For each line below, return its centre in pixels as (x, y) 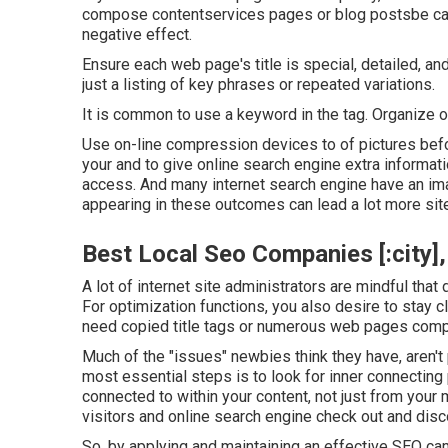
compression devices (242, 144)
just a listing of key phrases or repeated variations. (258, 84)
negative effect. (137, 34)
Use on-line (124, 144)
